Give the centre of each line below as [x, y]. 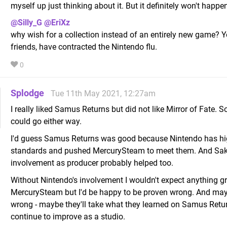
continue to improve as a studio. [68, 217]
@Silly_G [26, 23]
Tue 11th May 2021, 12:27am [103, 94]
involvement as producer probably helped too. [92, 163]
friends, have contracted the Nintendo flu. [84, 47]
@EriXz [57, 23]
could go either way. [46, 122]
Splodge [27, 93]
